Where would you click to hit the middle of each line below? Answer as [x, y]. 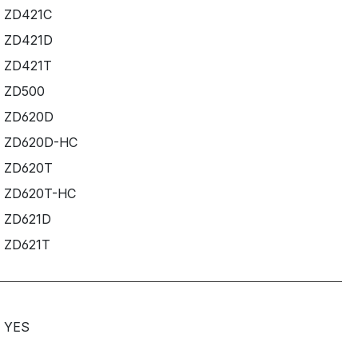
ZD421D [28, 40]
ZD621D [27, 219]
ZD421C [28, 14]
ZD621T [27, 244]
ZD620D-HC [40, 142]
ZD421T [28, 65]
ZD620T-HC [40, 193]
